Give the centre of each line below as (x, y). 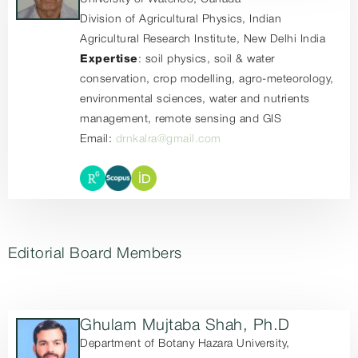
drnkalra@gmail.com (168, 139)
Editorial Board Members (95, 254)
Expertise (109, 60)
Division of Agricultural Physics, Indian (181, 20)
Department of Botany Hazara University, (185, 344)
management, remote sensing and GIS (181, 119)
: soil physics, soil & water (206, 60)
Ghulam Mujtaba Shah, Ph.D (185, 326)
